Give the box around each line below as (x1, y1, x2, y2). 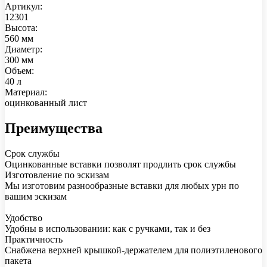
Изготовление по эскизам (5, 169, 109, 180)
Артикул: (5, 1, 42, 12)
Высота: (5, 23, 38, 33)
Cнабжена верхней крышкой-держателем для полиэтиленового (5, 244, 262, 255)
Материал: (5, 87, 47, 98)
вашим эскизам (5, 191, 67, 201)
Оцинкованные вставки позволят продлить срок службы (5, 159, 236, 169)
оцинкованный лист (5, 98, 87, 108)
